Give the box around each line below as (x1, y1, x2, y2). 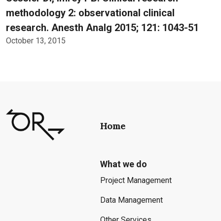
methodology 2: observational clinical (6, 7, 175, 19)
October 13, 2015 (6, 36, 66, 45)
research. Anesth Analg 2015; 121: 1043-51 (6, 22, 199, 34)
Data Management (100, 195, 163, 205)
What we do (100, 159, 147, 169)
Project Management (100, 176, 172, 185)
